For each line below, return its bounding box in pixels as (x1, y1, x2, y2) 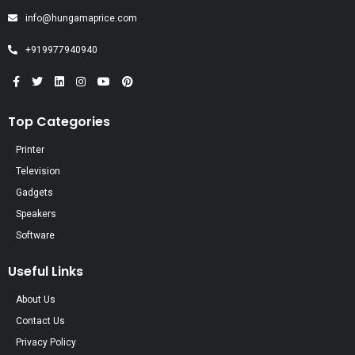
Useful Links (8, 262, 83, 281)
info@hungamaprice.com (25, 12, 137, 24)
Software (16, 230, 55, 242)
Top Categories (8, 113, 110, 132)
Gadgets (16, 187, 53, 199)
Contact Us (16, 315, 65, 327)
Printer (16, 144, 44, 156)
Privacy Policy (16, 337, 76, 349)
